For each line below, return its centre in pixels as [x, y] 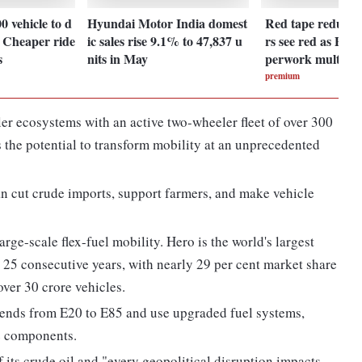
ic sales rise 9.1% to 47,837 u [165, 40]
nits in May [118, 58]
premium [283, 76]
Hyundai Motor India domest [168, 23]
